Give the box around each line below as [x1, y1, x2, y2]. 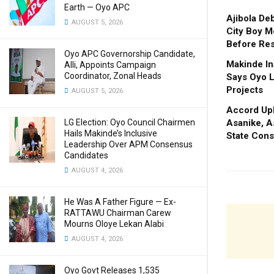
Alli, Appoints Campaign [64, 60, 156, 70]
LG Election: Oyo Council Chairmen [64, 117, 195, 127]
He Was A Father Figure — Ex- [64, 197, 176, 207]
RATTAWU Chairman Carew [64, 208, 171, 218]
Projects [226, 84, 263, 95]
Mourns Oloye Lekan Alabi [64, 219, 164, 229]
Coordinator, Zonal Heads [64, 71, 161, 81]
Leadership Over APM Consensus [64, 139, 193, 149]
